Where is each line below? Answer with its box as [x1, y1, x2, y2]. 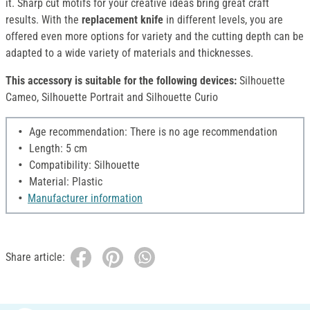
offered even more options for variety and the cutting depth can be [6, 30, 304, 44]
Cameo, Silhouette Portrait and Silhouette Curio [6, 91, 218, 104]
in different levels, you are [163, 13, 283, 27]
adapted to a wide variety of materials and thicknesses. [6, 46, 253, 60]
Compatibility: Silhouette [26, 158, 140, 172]
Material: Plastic [26, 175, 102, 189]
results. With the [6, 13, 82, 27]
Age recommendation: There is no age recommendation [26, 125, 277, 139]
